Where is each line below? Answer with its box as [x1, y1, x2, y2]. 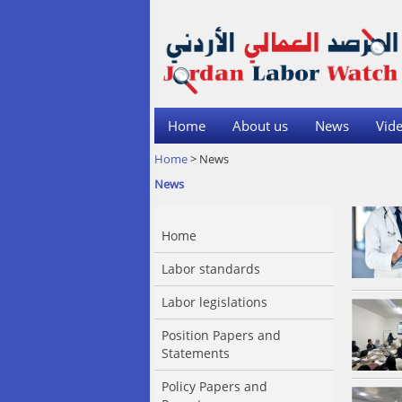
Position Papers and [162, 327, 281, 344]
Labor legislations [162, 293, 267, 310]
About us [232, 117, 288, 135]
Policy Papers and [162, 378, 267, 395]
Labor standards [162, 260, 260, 277]
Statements [162, 345, 230, 362]
